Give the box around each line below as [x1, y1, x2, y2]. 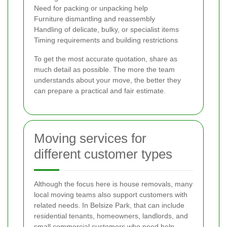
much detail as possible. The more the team [34, 65, 175, 73]
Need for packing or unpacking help [34, 4, 148, 12]
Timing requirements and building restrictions [34, 35, 178, 44]
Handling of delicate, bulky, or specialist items [34, 25, 179, 33]
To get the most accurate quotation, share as [34, 54, 177, 63]
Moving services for [34, 130, 146, 146]
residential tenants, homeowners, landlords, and [34, 211, 188, 220]
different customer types [34, 146, 172, 162]
